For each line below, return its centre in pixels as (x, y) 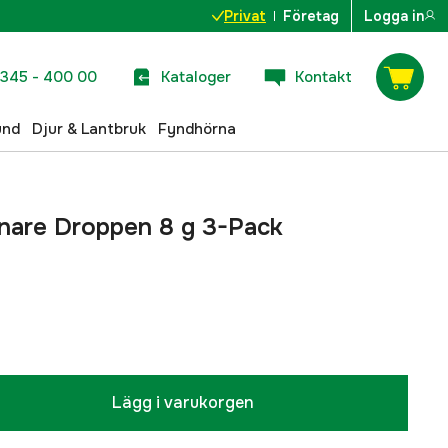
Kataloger (196, 76)
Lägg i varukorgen (183, 402)
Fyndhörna (197, 128)
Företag (311, 16)
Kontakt (323, 76)
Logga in (394, 16)
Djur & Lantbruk (89, 128)
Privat (245, 16)
